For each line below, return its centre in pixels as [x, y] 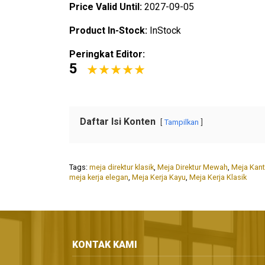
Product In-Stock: [109, 31]
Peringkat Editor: [107, 54]
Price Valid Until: [107, 7]
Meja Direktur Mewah [193, 167]
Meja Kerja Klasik [218, 177]
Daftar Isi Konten [118, 122]
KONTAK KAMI [105, 245]
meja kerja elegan [99, 177]
